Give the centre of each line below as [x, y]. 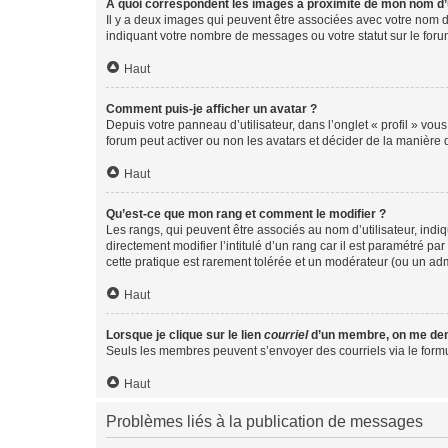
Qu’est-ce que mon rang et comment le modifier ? [246, 214]
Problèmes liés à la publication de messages [264, 421]
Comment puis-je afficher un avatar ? [211, 109]
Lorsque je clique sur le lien [185, 335]
